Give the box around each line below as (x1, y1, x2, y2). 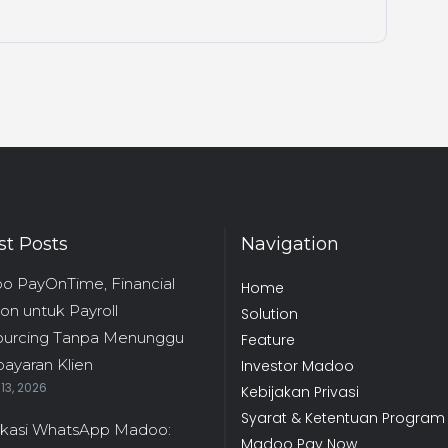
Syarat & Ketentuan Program (241, 408, 445, 429)
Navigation (241, 233, 339, 256)
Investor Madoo (241, 356, 354, 377)
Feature (241, 330, 295, 351)
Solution (241, 304, 298, 325)
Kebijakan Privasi (241, 382, 359, 403)
